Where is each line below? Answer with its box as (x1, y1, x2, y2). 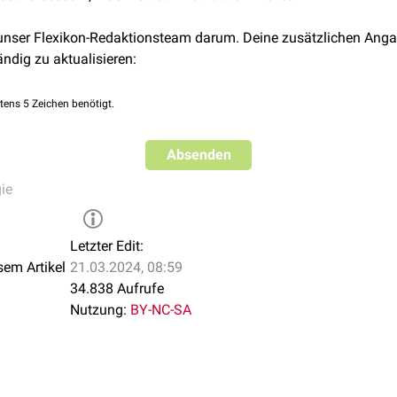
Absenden (166, 146, 231, 163)
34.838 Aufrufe (70, 280, 164, 297)
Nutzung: (70, 301, 127, 318)
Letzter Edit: (70, 237, 144, 254)
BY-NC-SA (130, 301, 191, 318)
